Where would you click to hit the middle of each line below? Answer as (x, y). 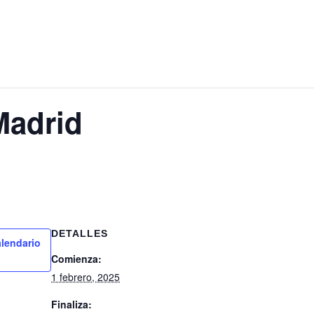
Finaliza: (71, 304)
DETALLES (80, 233)
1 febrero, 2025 (86, 277)
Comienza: (76, 259)
